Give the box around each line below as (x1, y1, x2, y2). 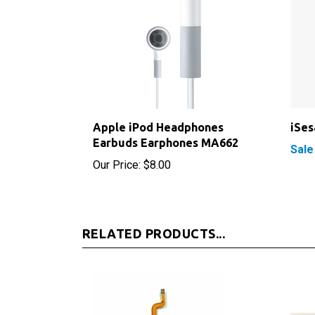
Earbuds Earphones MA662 (93, 121, 238, 134)
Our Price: (93, 143, 141, 157)
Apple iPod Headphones (93, 105, 224, 119)
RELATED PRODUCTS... (82, 211, 226, 226)
